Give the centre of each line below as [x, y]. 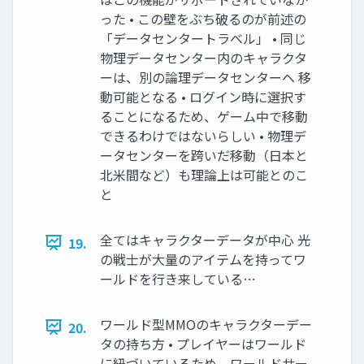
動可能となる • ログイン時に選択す [203, 96]
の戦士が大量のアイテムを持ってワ [203, 259]
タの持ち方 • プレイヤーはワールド [203, 343]
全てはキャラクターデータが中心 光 [205, 239]
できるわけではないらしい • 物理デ [203, 135]
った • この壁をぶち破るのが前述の [203, 18]
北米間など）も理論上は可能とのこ [204, 174]
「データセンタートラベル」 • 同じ [203, 38]
